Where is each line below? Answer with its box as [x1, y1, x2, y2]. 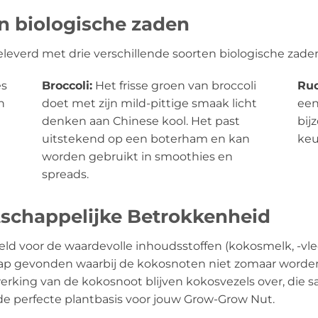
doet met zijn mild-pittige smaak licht [42, 97, 257, 111]
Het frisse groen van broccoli [92, 79, 256, 93]
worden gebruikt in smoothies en [42, 150, 233, 164]
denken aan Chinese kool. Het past [42, 114, 240, 128]
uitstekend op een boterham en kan [42, 132, 250, 146]
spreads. [42, 168, 89, 182]
